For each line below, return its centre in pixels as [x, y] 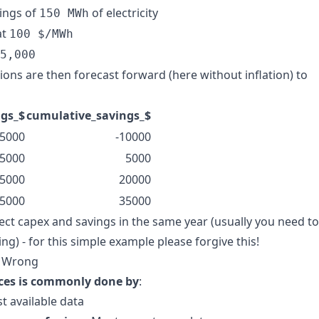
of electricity [124, 13]
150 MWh [64, 13]
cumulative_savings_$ [89, 115]
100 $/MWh [41, 34]
